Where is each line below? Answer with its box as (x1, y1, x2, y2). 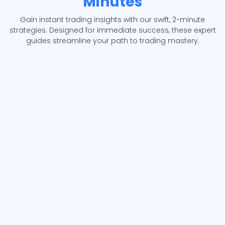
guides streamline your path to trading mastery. (26, 36, 199, 46)
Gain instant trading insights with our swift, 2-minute (20, 15, 205, 25)
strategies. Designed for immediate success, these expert (9, 25, 216, 36)
